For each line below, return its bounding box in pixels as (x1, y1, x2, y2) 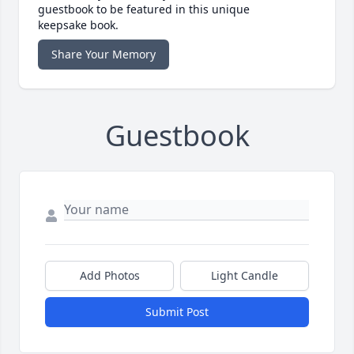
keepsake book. (38, 17, 119, 32)
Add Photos (79, 267, 140, 283)
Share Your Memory (51, 46, 156, 62)
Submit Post (145, 303, 209, 319)
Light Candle (211, 267, 278, 283)
